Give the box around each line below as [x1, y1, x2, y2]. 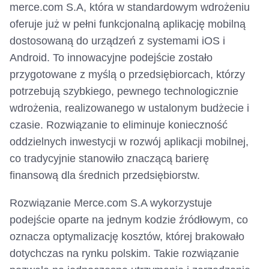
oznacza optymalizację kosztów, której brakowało [10, 231, 244, 243]
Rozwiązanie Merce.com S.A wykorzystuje [10, 197, 212, 210]
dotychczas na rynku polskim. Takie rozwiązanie [10, 247, 239, 260]
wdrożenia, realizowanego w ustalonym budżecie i [10, 102, 249, 115]
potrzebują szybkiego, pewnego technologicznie [10, 85, 238, 98]
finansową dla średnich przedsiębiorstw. [10, 169, 200, 182]
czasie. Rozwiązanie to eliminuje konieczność [10, 119, 228, 131]
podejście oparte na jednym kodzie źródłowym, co [10, 214, 248, 226]
